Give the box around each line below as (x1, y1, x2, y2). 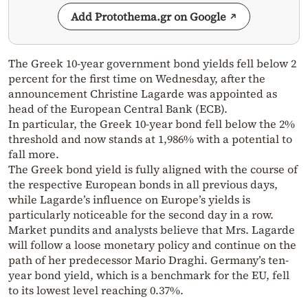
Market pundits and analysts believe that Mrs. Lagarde (8, 222, 295, 238)
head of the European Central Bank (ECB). (8, 101, 228, 117)
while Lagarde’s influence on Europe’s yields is (8, 192, 250, 208)
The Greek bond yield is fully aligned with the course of (8, 162, 298, 177)
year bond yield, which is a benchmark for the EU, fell (8, 267, 289, 283)
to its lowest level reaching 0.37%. (8, 283, 184, 298)
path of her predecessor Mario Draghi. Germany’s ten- (8, 252, 289, 268)
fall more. (8, 146, 59, 162)
